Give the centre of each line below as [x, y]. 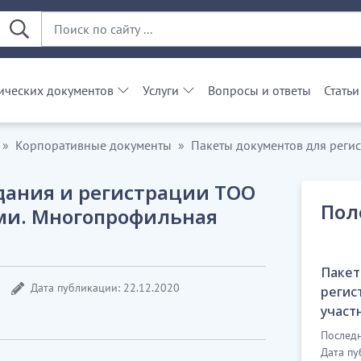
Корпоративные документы [93, 145]
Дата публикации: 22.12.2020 [105, 288]
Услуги [161, 90]
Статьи [342, 90]
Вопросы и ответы [259, 90]
